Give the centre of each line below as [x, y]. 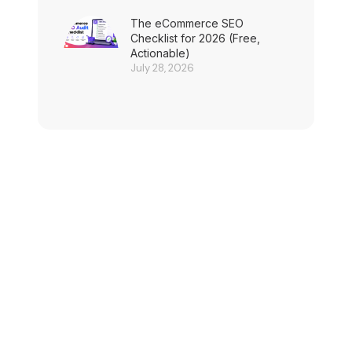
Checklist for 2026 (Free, [195, 38]
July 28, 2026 [162, 68]
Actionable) [160, 53]
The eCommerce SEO [187, 24]
